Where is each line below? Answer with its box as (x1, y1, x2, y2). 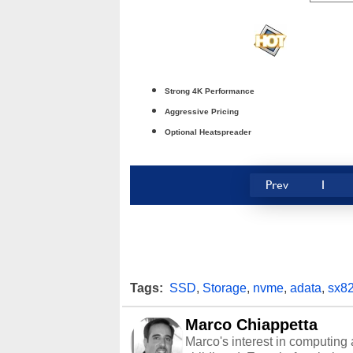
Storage (203, 281, 247, 295)
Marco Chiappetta (185, 315, 318, 333)
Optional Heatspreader (165, 127, 251, 136)
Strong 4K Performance (165, 86, 255, 95)
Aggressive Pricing (165, 106, 239, 116)
